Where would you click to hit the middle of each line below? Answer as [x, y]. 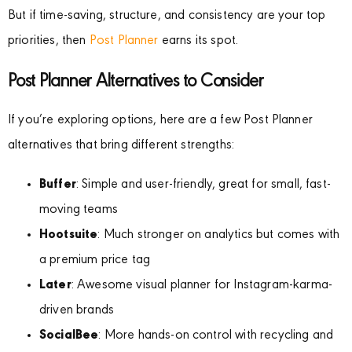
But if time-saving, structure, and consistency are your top [167, 16]
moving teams [79, 210]
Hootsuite [69, 235]
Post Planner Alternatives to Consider [136, 82]
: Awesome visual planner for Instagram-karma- [202, 285]
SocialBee [69, 335]
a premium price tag [95, 260]
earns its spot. [198, 41]
